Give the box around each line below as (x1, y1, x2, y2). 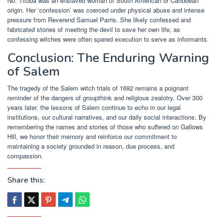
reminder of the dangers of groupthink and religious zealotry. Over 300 (7, 93, 202, 102)
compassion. (7, 151, 43, 160)
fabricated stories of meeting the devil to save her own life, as (7, 24, 180, 34)
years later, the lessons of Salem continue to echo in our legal (7, 102, 181, 112)
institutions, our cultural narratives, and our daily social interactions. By (7, 112, 206, 122)
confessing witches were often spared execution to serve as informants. (7, 34, 209, 44)
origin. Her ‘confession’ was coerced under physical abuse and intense (7, 5, 204, 15)
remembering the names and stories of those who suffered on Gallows (7, 122, 203, 131)
